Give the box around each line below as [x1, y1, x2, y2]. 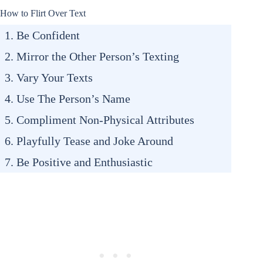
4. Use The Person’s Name [5, 92, 130, 106]
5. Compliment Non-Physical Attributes [5, 113, 194, 127]
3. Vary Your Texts [5, 71, 93, 85]
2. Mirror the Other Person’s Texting [5, 50, 179, 63]
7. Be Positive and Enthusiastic [5, 156, 153, 169]
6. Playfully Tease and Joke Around [5, 134, 173, 148]
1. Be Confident [5, 29, 80, 42]
